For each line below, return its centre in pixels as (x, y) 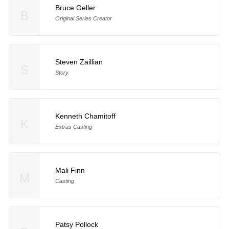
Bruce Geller (75, 8)
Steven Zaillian (79, 62)
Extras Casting (73, 127)
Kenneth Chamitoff (85, 116)
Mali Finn (70, 170)
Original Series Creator (83, 19)
